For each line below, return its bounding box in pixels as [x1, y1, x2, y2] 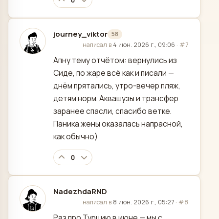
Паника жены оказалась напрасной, [53, 118, 183, 130]
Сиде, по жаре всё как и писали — [53, 67, 174, 79]
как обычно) [53, 131, 98, 142]
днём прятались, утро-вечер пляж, [53, 80, 180, 91]
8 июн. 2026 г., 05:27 [113, 198, 174, 207]
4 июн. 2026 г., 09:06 [113, 41, 175, 49]
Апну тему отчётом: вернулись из [53, 55, 177, 66]
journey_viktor [53, 29, 108, 40]
